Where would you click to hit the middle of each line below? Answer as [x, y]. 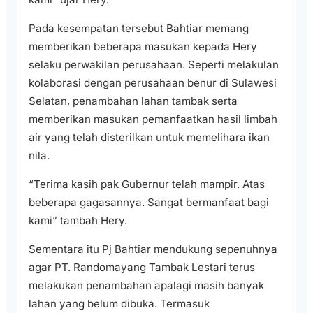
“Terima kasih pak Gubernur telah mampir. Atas [147, 184]
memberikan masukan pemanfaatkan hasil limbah [153, 119]
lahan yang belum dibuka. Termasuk [119, 304]
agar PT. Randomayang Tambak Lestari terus [142, 268]
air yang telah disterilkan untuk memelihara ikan [149, 137]
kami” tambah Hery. [78, 221]
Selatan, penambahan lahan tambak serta [133, 101]
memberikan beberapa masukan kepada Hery [143, 46]
